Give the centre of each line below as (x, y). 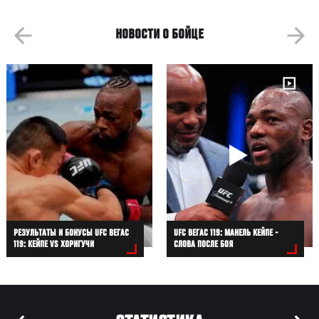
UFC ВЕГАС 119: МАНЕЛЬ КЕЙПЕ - (226, 234)
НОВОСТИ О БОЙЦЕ (159, 36)
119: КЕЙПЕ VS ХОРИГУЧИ (54, 245)
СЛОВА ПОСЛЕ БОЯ (204, 245)
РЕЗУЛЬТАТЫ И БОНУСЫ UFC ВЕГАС (72, 234)
